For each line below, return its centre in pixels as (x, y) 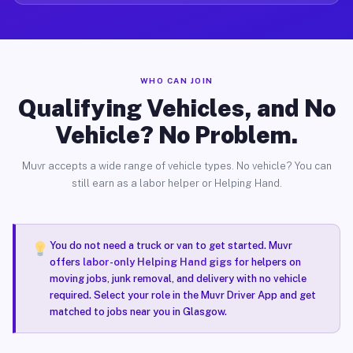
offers (66, 262)
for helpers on (266, 262)
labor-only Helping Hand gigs (157, 262)
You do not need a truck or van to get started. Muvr (171, 245)
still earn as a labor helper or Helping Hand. (176, 183)
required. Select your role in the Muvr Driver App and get (182, 295)
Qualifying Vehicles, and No (176, 108)
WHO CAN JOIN (176, 80)
